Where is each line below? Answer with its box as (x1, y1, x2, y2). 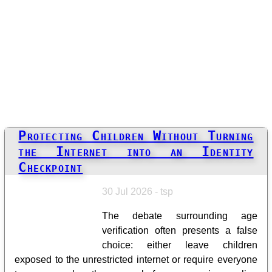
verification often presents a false (102, 225, 257, 236)
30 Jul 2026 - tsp (102, 186, 174, 197)
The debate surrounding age (102, 210, 257, 221)
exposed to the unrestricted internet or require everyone (15, 254, 257, 265)
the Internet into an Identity (18, 143, 254, 159)
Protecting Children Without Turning (18, 127, 254, 143)
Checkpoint (18, 158, 83, 175)
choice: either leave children (102, 239, 257, 250)
